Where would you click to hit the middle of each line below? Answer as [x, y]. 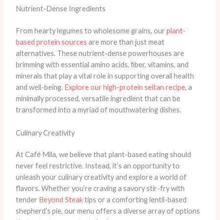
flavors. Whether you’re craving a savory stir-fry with [100, 189]
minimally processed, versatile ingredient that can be [98, 99]
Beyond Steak [61, 200]
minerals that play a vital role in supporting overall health [105, 76]
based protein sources [51, 42]
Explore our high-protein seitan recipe [124, 87]
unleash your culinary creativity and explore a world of [101, 177]
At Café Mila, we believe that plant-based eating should [103, 155]
